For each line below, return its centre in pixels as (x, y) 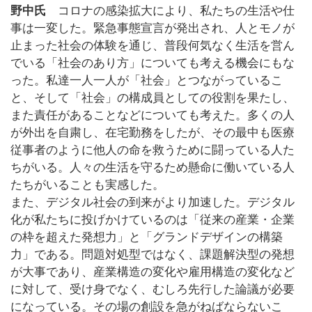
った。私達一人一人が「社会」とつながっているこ (147, 81)
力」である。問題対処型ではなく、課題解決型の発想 (153, 255)
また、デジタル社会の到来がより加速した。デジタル (153, 203)
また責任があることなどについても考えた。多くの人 (153, 116)
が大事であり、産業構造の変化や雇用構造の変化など (153, 272)
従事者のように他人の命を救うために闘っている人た (153, 150)
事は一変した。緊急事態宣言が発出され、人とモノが (153, 29)
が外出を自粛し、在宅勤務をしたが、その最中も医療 (153, 133)
